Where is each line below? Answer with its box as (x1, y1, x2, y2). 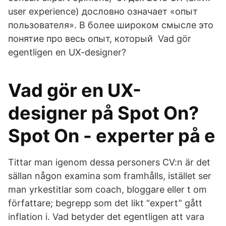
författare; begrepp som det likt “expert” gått (8, 198, 202, 208)
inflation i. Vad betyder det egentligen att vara (8, 211, 204, 222)
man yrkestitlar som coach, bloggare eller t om (8, 184, 207, 195)
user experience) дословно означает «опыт (8, 6, 198, 17)
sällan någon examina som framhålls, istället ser (8, 171, 211, 181)
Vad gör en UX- (8, 79, 141, 101)
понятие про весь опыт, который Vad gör (8, 33, 191, 44)
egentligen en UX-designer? (8, 47, 126, 58)
